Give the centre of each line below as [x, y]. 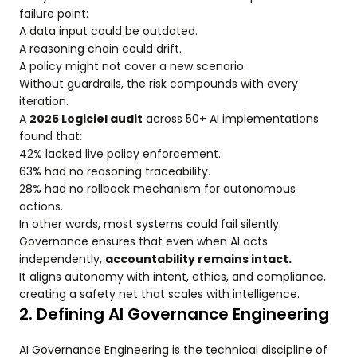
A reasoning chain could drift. [100, 49]
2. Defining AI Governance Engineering [174, 314]
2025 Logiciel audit [86, 119]
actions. [41, 207]
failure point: [54, 14]
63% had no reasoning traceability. [115, 172]
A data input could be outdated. [108, 31]
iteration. [44, 102]
